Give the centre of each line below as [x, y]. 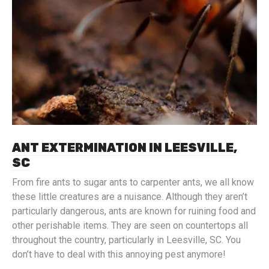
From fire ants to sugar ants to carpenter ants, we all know [133, 182]
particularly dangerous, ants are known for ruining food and [134, 211]
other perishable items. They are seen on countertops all [130, 225]
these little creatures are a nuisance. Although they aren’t [130, 197]
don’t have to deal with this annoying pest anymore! [119, 254]
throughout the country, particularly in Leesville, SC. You [126, 240]
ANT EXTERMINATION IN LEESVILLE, [125, 148]
